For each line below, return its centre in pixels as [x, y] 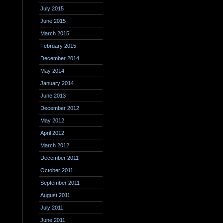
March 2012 [55, 145]
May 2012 [52, 120]
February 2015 [58, 46]
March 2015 [55, 33]
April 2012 [52, 133]
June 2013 [53, 96]
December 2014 [60, 58]
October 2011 [57, 170]
